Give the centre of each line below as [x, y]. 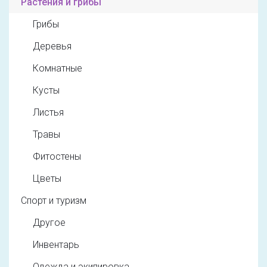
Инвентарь [56, 245]
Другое [49, 223]
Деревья [52, 46]
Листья [48, 113]
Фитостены [57, 157]
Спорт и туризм [54, 201]
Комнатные [58, 69]
